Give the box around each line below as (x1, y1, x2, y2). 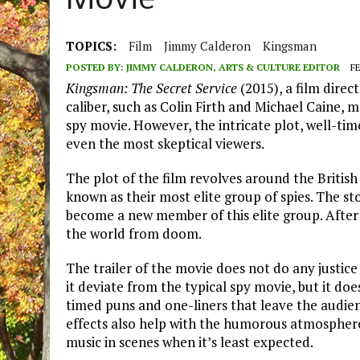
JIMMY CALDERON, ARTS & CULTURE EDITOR (126, 61, 340, 74)
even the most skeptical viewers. (66, 134, 264, 153)
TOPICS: (66, 38, 117, 55)
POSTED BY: (66, 61, 126, 74)
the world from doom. (66, 224, 202, 243)
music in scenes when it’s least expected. (66, 333, 313, 352)
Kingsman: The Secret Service (66, 79, 240, 98)
